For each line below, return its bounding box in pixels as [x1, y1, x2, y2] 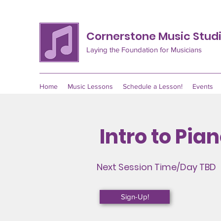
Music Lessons [68, 82, 113, 90]
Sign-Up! [120, 192, 149, 201]
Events [192, 82, 213, 90]
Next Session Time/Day [97, 161, 199, 173]
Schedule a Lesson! [123, 82, 183, 90]
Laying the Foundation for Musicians [86, 45, 202, 54]
